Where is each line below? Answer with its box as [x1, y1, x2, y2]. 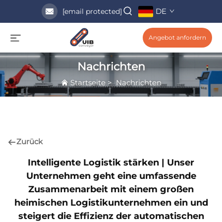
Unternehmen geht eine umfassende [26, 170, 196, 181]
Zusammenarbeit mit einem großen [28, 183, 194, 195]
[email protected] [62, 7, 122, 16]
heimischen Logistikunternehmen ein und [14, 197, 208, 208]
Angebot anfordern [149, 34, 206, 41]
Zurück [16, 137, 43, 147]
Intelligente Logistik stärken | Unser [28, 157, 194, 168]
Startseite [70, 77, 106, 87]
